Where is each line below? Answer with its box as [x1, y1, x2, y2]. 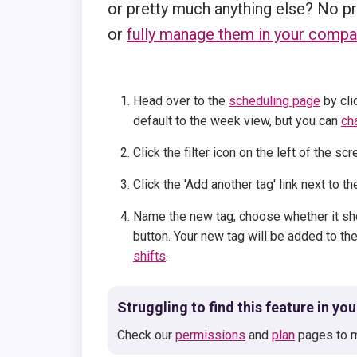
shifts [133, 249, 166, 264]
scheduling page [229, 93, 320, 108]
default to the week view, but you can [133, 113, 341, 128]
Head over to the [133, 93, 229, 108]
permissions [175, 328, 245, 343]
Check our [117, 328, 175, 343]
